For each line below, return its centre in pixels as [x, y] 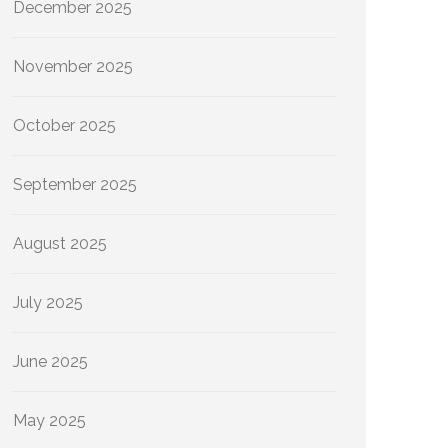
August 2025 [60, 243]
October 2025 [64, 125]
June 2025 [50, 361]
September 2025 [75, 184]
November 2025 [73, 66]
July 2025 [48, 302]
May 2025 [49, 420]
